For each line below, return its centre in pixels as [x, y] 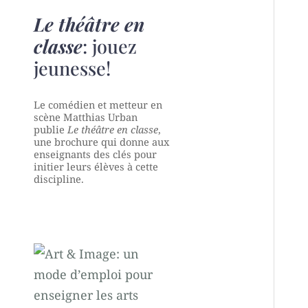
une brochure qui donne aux [101, 141]
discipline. [58, 178]
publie [50, 129]
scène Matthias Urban [85, 117]
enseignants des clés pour [95, 154]
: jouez [109, 46]
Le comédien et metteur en [98, 104]
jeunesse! [72, 68]
